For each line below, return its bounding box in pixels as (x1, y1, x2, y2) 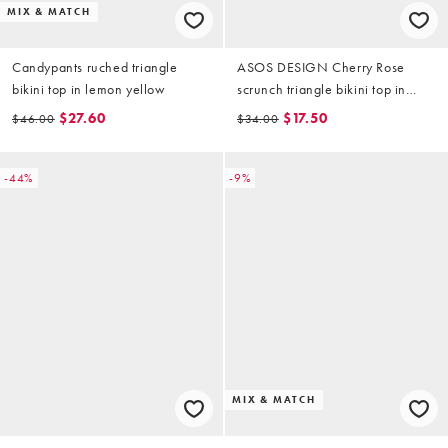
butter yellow (237, 101, 315, 120)
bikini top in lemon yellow (12, 79, 166, 98)
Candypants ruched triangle (12, 57, 178, 76)
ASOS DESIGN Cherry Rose (237, 57, 405, 76)
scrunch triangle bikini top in (237, 79, 406, 98)
